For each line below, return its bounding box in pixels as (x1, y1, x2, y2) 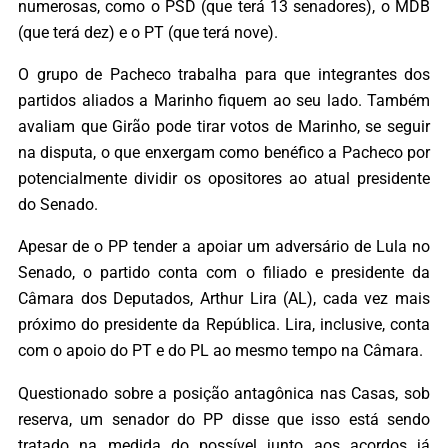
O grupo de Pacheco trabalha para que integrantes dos (18, 64, 430, 84)
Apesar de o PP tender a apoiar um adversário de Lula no (18, 237, 430, 257)
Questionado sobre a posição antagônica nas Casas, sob (18, 383, 430, 403)
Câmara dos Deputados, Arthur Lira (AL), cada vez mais (18, 289, 430, 309)
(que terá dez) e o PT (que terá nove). (18, 22, 278, 42)
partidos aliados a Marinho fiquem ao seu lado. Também (18, 90, 430, 110)
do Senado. (18, 194, 98, 214)
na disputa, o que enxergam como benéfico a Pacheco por (18, 142, 430, 162)
